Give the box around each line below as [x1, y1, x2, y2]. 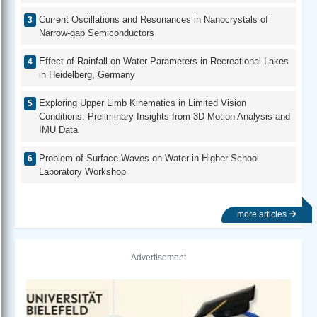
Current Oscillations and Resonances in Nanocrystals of [39, 13, 268, 25]
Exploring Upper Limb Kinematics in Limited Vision [39, 97, 246, 108]
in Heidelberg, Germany [39, 69, 135, 80]
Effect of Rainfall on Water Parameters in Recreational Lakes [39, 55, 289, 67]
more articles [237, 209, 289, 220]
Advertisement [131, 252, 186, 263]
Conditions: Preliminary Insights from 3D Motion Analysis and [39, 110, 290, 122]
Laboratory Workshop [39, 166, 126, 178]
